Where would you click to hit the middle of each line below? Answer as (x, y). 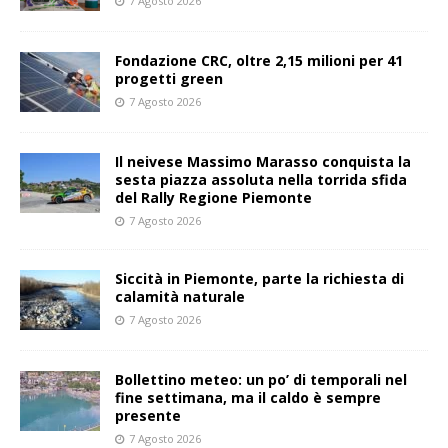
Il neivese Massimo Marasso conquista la (263, 161)
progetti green (169, 78)
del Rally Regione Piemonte (213, 197)
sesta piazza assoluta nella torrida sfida (261, 179)
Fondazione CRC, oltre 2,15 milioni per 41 (259, 60)
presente (148, 415)
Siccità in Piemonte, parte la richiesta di (259, 278)
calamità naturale (180, 296)
